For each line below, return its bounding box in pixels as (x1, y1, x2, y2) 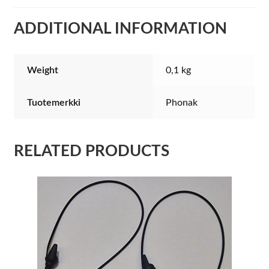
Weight (27, 65, 59, 76)
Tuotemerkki (27, 98, 81, 108)
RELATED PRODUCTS (13, 143, 169, 159)
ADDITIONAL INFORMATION (13, 21, 227, 37)
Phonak (166, 98, 198, 108)
